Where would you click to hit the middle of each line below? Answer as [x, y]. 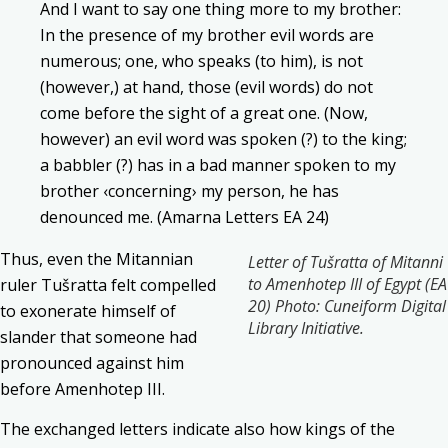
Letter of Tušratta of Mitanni [345, 261]
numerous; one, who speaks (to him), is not [201, 60]
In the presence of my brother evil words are [207, 34]
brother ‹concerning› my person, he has [189, 190]
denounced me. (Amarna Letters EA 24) [184, 216]
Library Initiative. [306, 327]
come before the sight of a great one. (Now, [204, 112]
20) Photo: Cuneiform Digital [347, 305]
